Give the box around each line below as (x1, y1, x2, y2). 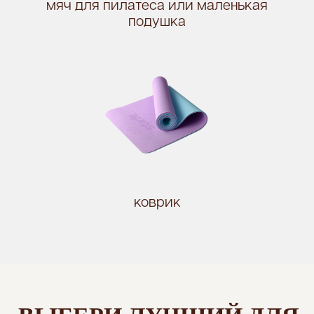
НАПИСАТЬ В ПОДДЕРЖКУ (51, 19, 173, 30)
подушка (128, 15, 186, 29)
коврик (133, 196, 181, 210)
